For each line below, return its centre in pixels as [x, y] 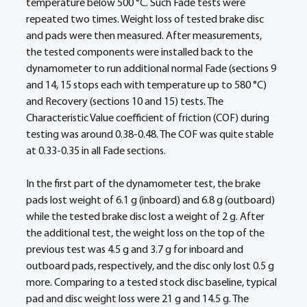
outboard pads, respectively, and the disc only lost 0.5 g [151, 267]
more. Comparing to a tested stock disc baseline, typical [152, 283]
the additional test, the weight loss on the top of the [146, 234]
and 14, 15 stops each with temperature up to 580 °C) [147, 86]
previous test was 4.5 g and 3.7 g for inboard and [136, 250]
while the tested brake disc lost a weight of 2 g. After [146, 217]
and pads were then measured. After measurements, [145, 36]
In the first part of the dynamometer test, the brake [144, 184]
